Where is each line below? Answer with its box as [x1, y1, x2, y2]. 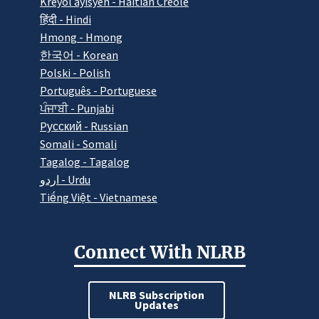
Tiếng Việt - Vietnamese [40, 189, 157, 204]
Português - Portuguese [40, 83, 157, 98]
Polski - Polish [40, 65, 110, 80]
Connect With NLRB [73, 241, 246, 263]
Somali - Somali [40, 136, 117, 151]
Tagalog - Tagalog [40, 154, 130, 169]
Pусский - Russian [40, 118, 128, 133]
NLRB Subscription [109, 287, 204, 302]
